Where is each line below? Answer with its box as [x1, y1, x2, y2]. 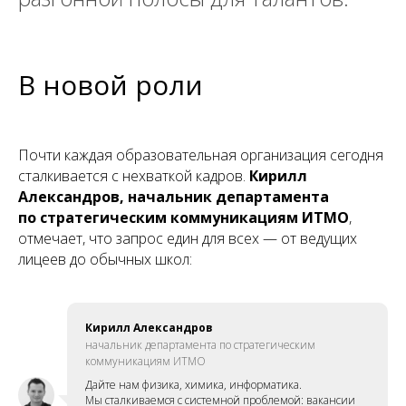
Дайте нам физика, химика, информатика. [85, 376, 302, 392]
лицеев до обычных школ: [18, 248, 192, 269]
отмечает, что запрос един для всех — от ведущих [18, 227, 357, 248]
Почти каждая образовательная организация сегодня [18, 144, 383, 165]
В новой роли [18, 65, 203, 103]
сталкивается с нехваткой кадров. [18, 165, 249, 186]
